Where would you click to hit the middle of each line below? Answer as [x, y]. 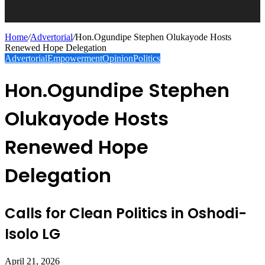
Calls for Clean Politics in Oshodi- [126, 213]
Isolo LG [33, 234]
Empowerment [75, 58]
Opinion [118, 58]
